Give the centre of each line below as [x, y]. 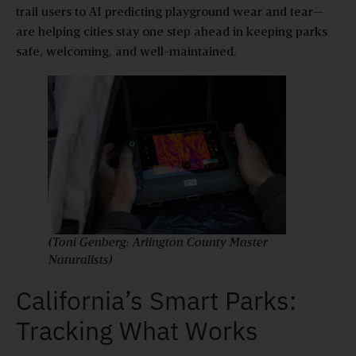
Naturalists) [80, 260]
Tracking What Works [137, 330]
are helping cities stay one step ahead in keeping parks [172, 32]
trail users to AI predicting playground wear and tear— [170, 12]
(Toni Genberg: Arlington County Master [157, 243]
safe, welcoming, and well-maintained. [126, 52]
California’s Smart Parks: [156, 300]
